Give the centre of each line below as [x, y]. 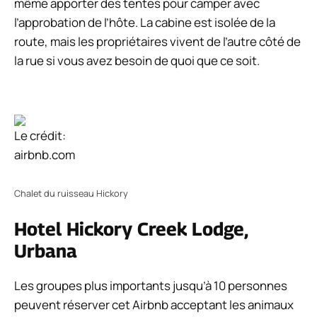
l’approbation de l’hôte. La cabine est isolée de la [145, 22]
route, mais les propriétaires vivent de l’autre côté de [157, 41]
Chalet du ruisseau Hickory [71, 193]
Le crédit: [40, 136]
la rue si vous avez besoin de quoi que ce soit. [137, 60]
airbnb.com [45, 155]
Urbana [46, 251]
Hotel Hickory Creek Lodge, [131, 229]
